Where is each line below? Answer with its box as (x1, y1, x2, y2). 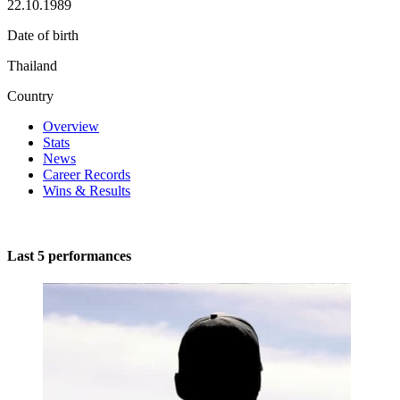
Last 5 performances (7, 248, 131, 264)
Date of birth (7, 27, 79, 43)
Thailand (7, 57, 57, 73)
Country (7, 87, 54, 104)
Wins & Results (43, 182, 130, 198)
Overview (43, 118, 99, 134)
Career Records (43, 166, 130, 182)
